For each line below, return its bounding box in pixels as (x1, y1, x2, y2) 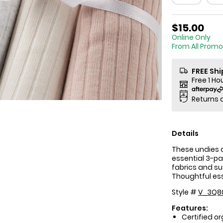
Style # (172, 187, 198, 197)
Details (172, 128, 199, 138)
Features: (172, 203, 208, 213)
